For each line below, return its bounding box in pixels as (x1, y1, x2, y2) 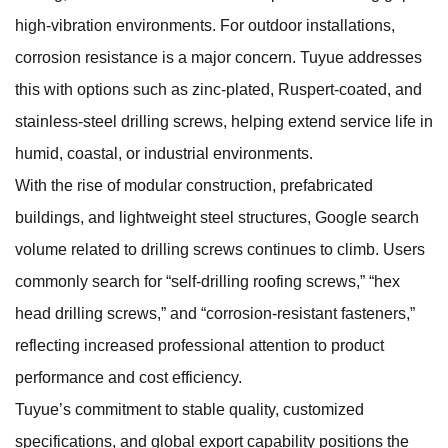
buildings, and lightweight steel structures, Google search (15, 208, 419, 226)
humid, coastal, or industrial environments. (15, 144, 313, 162)
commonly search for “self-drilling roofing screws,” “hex (15, 272, 400, 290)
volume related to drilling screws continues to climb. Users (15, 240, 425, 258)
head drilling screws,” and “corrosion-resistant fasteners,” (15, 304, 415, 322)
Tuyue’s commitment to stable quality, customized (15, 400, 364, 418)
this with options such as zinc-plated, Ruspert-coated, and (15, 80, 422, 98)
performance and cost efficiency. (15, 368, 242, 386)
